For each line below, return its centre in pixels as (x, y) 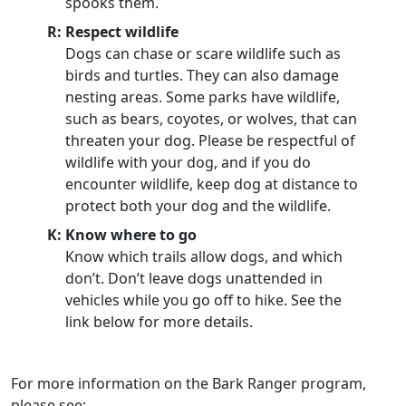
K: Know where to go (122, 235)
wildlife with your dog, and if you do (188, 162)
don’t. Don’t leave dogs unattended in (194, 278)
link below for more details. (159, 322)
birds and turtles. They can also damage (202, 75)
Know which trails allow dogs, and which (204, 256)
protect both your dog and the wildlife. (198, 206)
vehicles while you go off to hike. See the (203, 300)
